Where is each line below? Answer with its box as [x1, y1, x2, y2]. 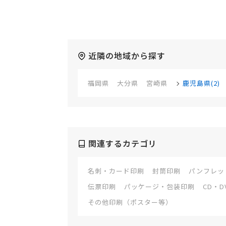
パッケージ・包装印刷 [124, 182, 195, 192]
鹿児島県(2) [183, 78, 220, 88]
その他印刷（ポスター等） [88, 197, 173, 207]
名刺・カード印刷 [88, 166, 144, 176]
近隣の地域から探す [88, 49, 165, 62]
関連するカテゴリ [88, 137, 157, 150]
